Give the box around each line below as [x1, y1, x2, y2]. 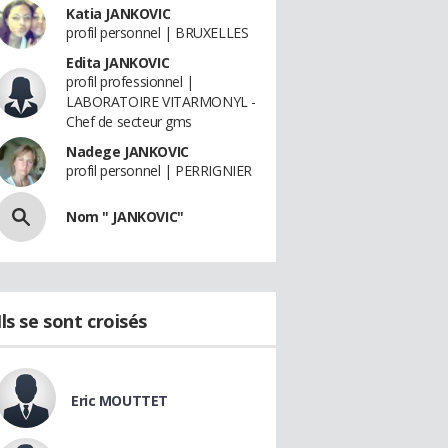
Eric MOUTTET [71, 391, 168, 410]
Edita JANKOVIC [66, 53, 170, 72]
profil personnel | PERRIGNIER [66, 161, 252, 180]
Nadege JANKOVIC [66, 142, 189, 161]
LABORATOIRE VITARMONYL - [66, 92, 256, 111]
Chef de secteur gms [66, 112, 193, 131]
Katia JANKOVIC [66, 4, 171, 23]
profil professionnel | [66, 72, 194, 91]
